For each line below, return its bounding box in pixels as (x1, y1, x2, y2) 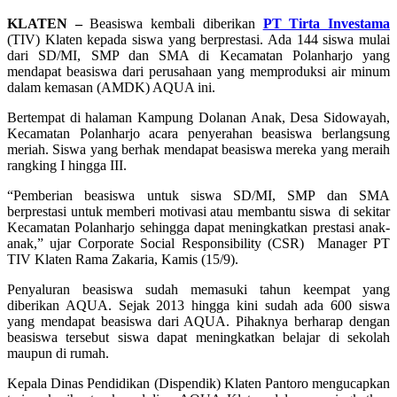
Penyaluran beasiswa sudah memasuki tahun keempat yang (7, 281, 390, 297)
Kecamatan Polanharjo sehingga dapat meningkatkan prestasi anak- (7, 219, 390, 235)
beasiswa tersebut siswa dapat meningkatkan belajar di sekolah (7, 329, 390, 345)
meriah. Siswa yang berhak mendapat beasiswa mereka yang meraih (7, 141, 390, 157)
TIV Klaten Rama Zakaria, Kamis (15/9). (7, 251, 238, 267)
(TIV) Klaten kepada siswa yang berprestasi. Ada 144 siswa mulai (7, 31, 390, 47)
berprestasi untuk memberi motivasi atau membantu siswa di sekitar (7, 203, 390, 219)
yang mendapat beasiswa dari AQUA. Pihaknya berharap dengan (7, 313, 390, 329)
